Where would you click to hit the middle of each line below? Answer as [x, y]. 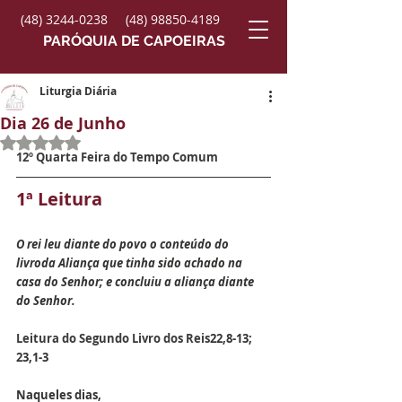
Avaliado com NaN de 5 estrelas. [141, 142]
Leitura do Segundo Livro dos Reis [113, 338]
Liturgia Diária [78, 91]
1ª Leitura [59, 199]
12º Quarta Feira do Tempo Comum [117, 157]
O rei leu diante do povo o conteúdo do [124, 244]
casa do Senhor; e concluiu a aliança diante [136, 282]
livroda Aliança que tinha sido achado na [131, 263]
